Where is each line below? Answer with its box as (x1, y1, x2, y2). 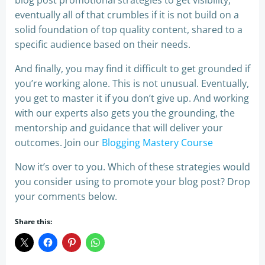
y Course (174, 136, 213, 150)
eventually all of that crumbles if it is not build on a (15, 8, 239, 22)
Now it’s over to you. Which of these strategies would (15, 160, 250, 174)
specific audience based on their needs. (15, 38, 190, 51)
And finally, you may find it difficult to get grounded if (15, 62, 250, 76)
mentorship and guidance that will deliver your (15, 121, 223, 135)
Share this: (15, 216, 52, 227)
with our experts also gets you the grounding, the (15, 106, 235, 120)
